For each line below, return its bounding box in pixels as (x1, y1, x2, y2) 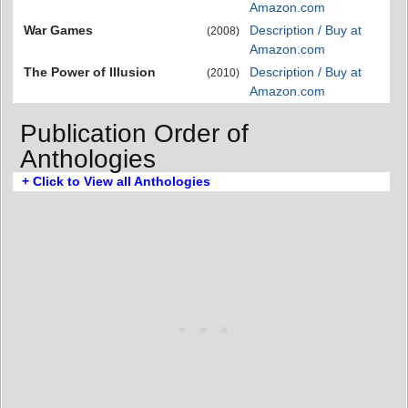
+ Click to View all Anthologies (22, 173, 210, 189)
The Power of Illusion (24, 65, 156, 80)
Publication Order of (20, 118, 249, 148)
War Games (24, 23, 93, 38)
